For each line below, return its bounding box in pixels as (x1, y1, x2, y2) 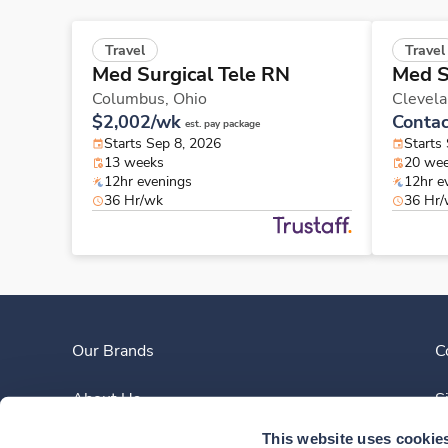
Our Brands (72, 340, 154, 363)
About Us (72, 388, 141, 411)
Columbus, (92, 88, 173, 111)
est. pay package (185, 117, 260, 132)
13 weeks (104, 153, 164, 173)
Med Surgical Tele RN (92, 61, 290, 89)
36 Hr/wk (104, 191, 163, 211)
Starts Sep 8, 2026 (104, 134, 221, 154)
